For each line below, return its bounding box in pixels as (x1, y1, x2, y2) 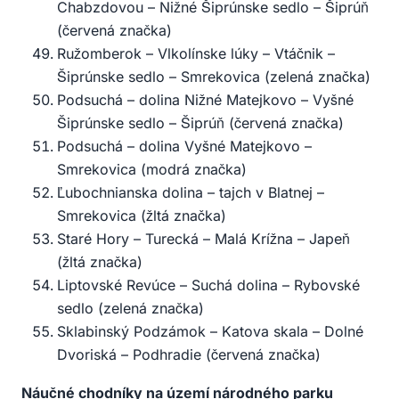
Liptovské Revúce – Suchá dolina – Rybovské (57, 276, 360, 295)
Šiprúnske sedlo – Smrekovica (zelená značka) (57, 68, 370, 86)
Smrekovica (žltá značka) (57, 207, 226, 225)
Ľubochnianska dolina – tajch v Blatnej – (57, 183, 324, 202)
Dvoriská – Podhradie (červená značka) (57, 346, 321, 364)
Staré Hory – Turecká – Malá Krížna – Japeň (57, 230, 350, 248)
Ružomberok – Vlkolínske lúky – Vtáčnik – (57, 45, 335, 63)
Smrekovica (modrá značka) (57, 160, 247, 179)
